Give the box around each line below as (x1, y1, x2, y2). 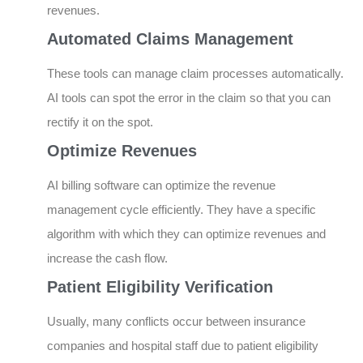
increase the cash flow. (47, 251, 168, 266)
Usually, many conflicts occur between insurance (47, 314, 305, 329)
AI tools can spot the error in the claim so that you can (47, 91, 331, 105)
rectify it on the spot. (47, 115, 153, 130)
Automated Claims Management (47, 30, 293, 49)
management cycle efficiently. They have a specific (47, 203, 316, 217)
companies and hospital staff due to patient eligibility (47, 339, 318, 353)
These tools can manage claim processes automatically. (47, 66, 344, 81)
